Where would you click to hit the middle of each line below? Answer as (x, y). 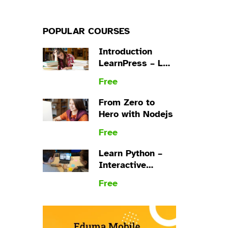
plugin (112, 75)
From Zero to (126, 102)
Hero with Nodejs (136, 114)
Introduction (125, 51)
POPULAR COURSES (86, 31)
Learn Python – (130, 153)
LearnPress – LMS (137, 63)
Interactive (122, 165)
